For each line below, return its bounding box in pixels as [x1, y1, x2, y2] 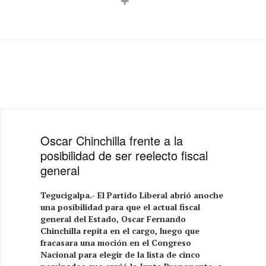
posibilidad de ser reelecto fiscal [40, 146, 208, 164]
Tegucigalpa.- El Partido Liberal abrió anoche [40, 189, 224, 201]
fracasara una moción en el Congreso [40, 236, 192, 248]
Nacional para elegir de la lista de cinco [40, 248, 201, 260]
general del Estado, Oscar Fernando [40, 213, 186, 224]
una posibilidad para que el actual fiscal [40, 201, 201, 213]
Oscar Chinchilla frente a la [40, 131, 183, 149]
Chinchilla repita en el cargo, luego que [40, 224, 200, 236]
